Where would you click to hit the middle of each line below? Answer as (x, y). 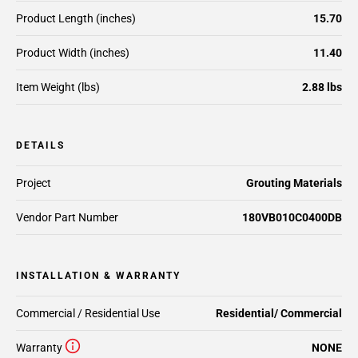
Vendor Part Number (67, 217)
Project (34, 183)
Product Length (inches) (76, 18)
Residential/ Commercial (279, 313)
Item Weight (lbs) (58, 87)
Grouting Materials (294, 183)
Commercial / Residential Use (88, 313)
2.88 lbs (322, 87)
